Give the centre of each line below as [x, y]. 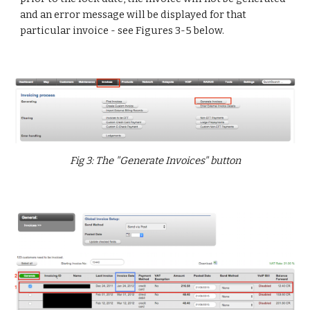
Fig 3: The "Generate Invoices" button [155, 161]
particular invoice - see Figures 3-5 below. [122, 30]
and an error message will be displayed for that [134, 15]
